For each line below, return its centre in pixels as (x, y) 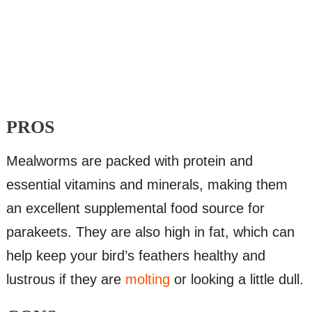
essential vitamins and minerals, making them (147, 185)
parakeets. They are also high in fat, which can (150, 232)
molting (147, 280)
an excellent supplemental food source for (135, 209)
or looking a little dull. (236, 280)
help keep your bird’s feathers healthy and (135, 256)
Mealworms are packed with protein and (129, 161)
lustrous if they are (65, 280)
